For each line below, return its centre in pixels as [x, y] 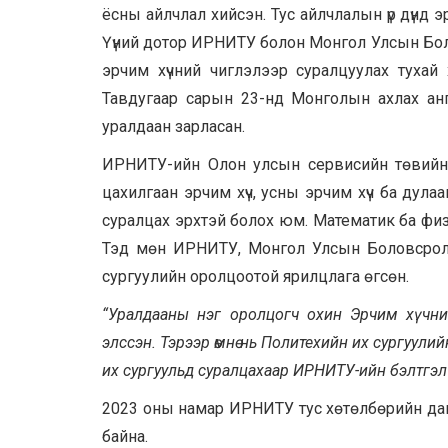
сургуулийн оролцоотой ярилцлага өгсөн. [255, 276]
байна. [125, 436]
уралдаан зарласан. [173, 126]
